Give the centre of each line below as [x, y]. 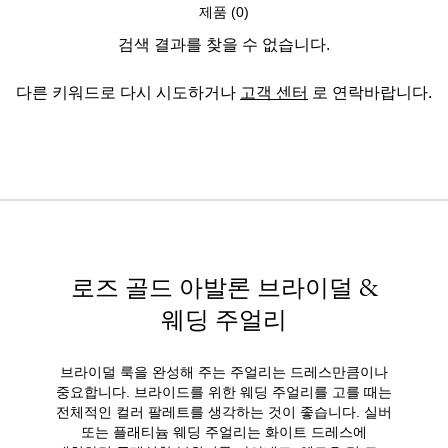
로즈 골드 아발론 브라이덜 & [223, 288]
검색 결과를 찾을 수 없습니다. [224, 42]
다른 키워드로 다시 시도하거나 [128, 90]
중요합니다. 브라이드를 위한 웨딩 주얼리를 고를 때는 [223, 390]
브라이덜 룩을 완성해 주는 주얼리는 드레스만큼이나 [223, 370]
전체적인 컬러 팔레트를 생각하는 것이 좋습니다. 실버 [223, 410]
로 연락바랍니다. [370, 90]
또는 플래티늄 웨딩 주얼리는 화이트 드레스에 [223, 430]
